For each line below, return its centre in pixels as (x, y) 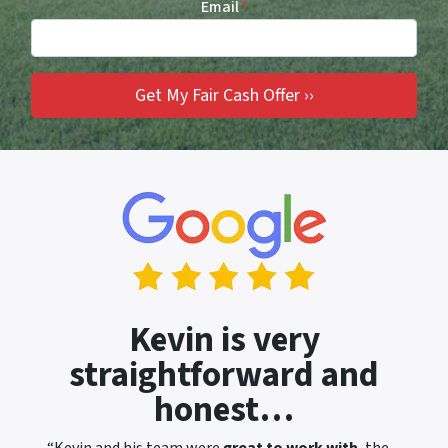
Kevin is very (224, 340)
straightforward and (224, 375)
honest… (224, 410)
